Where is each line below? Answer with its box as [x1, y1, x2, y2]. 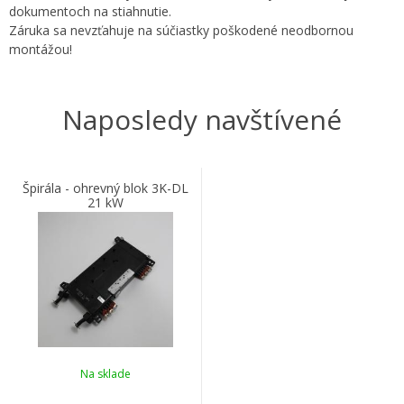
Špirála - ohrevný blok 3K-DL [22, 179, 188, 197]
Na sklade [79, 366, 131, 381]
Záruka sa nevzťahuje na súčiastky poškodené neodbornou [9, 22, 353, 39]
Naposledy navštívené [62, 101, 342, 138]
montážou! [9, 41, 72, 58]
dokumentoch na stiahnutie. [9, 3, 171, 20]
